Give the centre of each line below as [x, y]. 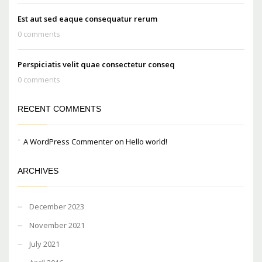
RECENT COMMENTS [59, 108]
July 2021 [44, 244]
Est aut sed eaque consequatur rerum [87, 18]
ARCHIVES [38, 170]
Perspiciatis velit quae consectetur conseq [96, 64]
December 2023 [57, 206]
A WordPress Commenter [68, 141]
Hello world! [146, 141]
